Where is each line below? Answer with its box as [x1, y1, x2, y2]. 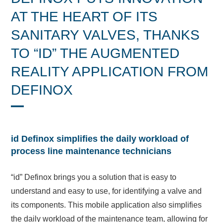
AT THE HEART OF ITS [11, 8, 158, 24]
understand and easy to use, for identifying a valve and [11, 187, 202, 196]
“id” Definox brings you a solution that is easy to [11, 173, 177, 182]
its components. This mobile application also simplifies [11, 201, 202, 210]
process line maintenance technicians [11, 146, 172, 156]
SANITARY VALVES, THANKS [11, 27, 200, 43]
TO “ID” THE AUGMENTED [11, 45, 180, 61]
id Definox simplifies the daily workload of [11, 133, 189, 144]
